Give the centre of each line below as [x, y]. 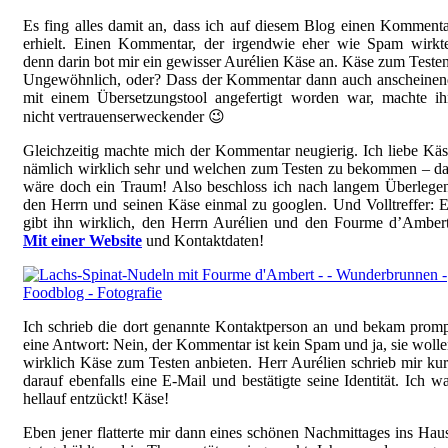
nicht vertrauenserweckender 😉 [124, 117]
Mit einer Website [82, 241]
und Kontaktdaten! [203, 241]
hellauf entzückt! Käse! [96, 399]
